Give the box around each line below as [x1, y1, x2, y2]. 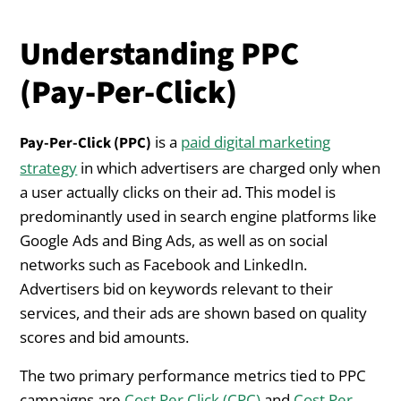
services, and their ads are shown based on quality [20, 302, 368, 323]
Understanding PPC [20, 30, 300, 77]
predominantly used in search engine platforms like [20, 205, 378, 226]
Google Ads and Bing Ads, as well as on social [20, 229, 328, 251]
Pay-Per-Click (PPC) [20, 132, 152, 154]
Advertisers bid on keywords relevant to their [20, 277, 334, 299]
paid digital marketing [181, 131, 331, 152]
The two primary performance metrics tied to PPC [20, 364, 367, 386]
